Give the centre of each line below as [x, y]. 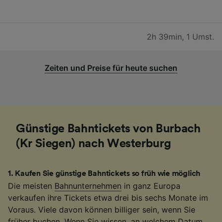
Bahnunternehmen [88, 186]
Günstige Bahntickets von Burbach [108, 129]
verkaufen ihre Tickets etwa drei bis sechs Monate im [108, 198]
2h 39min [164, 37]
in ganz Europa [151, 186]
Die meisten [31, 186]
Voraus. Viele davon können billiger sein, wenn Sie [102, 210]
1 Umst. [200, 37]
